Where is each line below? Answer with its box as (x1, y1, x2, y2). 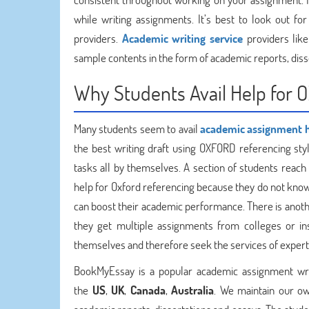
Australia (171, 282, 214, 298)
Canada (130, 282, 166, 298)
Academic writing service (121, 30, 243, 46)
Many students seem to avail (74, 121, 200, 137)
